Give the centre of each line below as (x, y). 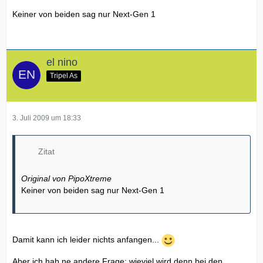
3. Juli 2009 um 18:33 (47, 118)
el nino (62, 62)
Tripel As (64, 75)
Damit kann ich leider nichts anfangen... (87, 239)
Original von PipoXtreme (66, 178)
